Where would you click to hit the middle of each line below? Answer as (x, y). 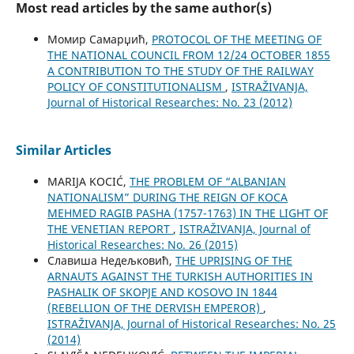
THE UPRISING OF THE (233, 261)
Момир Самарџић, (99, 40)
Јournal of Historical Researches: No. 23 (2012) (169, 103)
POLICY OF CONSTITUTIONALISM (136, 87)
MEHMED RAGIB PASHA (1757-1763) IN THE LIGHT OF (187, 213)
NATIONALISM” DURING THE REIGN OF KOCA (167, 198)
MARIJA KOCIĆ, (88, 182)
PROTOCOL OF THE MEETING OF (236, 40)
